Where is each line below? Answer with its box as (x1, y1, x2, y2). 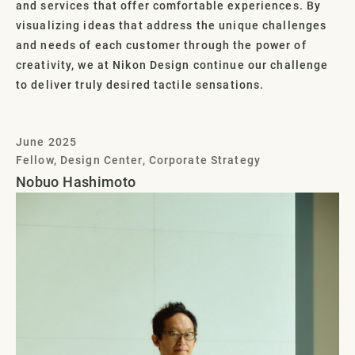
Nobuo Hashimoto (16, 173, 136, 190)
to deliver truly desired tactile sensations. (16, 78, 265, 91)
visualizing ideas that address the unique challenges (16, 18, 327, 32)
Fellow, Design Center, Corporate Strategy (16, 153, 261, 166)
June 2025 (16, 135, 78, 148)
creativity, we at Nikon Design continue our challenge (16, 58, 329, 71)
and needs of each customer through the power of (16, 38, 307, 52)
